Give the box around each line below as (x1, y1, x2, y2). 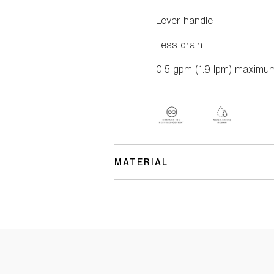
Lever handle (156, 15, 213, 26)
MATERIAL (114, 158, 168, 167)
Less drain (156, 40, 203, 50)
